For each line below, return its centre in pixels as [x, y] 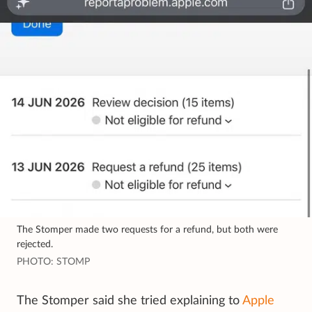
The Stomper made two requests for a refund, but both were [147, 229]
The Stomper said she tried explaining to [130, 301]
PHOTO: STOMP [53, 262]
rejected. [35, 244]
